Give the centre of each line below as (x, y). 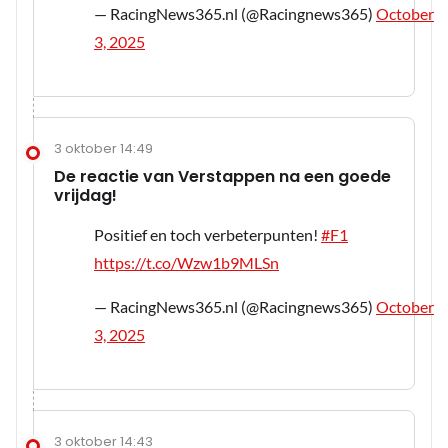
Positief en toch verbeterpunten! (207, 235)
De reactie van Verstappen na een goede (222, 177)
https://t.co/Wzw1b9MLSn (186, 263)
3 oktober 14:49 (103, 149)
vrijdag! (85, 196)
